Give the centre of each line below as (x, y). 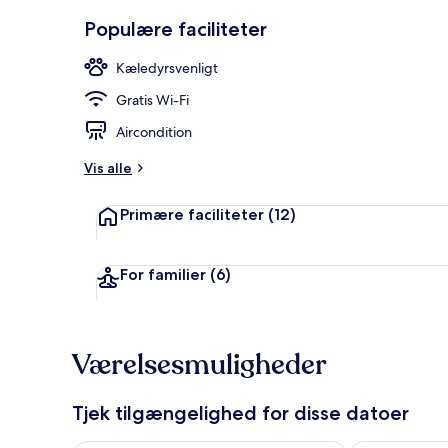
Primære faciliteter (192, 214)
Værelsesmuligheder (199, 364)
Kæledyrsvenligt (167, 67)
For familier (163, 274)
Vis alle (108, 167)
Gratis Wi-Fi (152, 99)
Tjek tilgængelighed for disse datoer (240, 412)
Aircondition (154, 131)
